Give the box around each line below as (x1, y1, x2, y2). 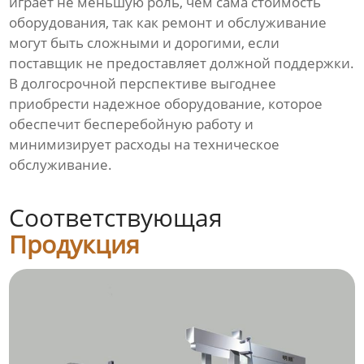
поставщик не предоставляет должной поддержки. (9, 54, 355, 73)
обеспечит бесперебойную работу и (9, 115, 254, 134)
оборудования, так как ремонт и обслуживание (9, 13, 327, 32)
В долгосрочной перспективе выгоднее (9, 74, 277, 93)
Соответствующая (9, 201, 223, 235)
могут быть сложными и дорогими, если (9, 33, 280, 53)
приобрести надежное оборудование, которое (9, 94, 323, 114)
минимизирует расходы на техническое (9, 135, 280, 154)
